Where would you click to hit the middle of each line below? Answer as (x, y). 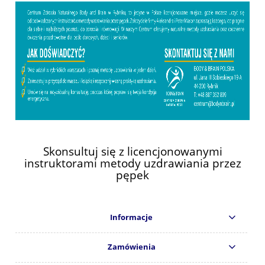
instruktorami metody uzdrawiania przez (132, 163)
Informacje (132, 217)
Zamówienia (131, 247)
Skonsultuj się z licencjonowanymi (132, 151)
